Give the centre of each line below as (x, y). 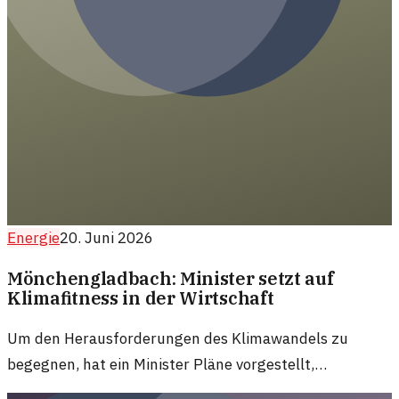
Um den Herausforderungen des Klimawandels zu (178, 339)
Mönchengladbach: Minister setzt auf (171, 279)
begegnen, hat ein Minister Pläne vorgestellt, (161, 365)
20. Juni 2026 (106, 238)
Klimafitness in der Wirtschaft (141, 298)
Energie (33, 238)
